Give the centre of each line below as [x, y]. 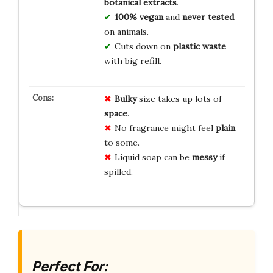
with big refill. [133, 61]
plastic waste [199, 46]
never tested [208, 17]
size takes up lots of [179, 98]
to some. [122, 142]
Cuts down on [144, 46]
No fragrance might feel [165, 128]
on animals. [126, 31]
